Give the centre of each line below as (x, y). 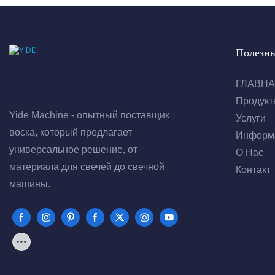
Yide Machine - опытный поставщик (89, 115)
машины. (30, 184)
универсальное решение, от (73, 149)
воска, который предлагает (71, 132)
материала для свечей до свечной (87, 166)
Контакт (253, 170)
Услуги (250, 118)
